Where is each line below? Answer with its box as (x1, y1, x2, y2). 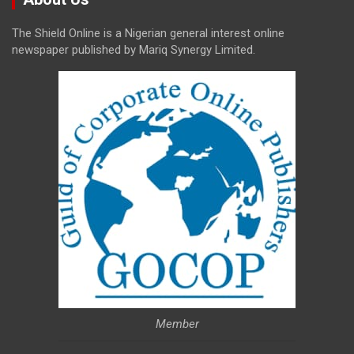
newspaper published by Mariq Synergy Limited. (12, 42, 255, 57)
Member (155, 316, 199, 331)
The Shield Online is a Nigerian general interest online (12, 25, 284, 40)
